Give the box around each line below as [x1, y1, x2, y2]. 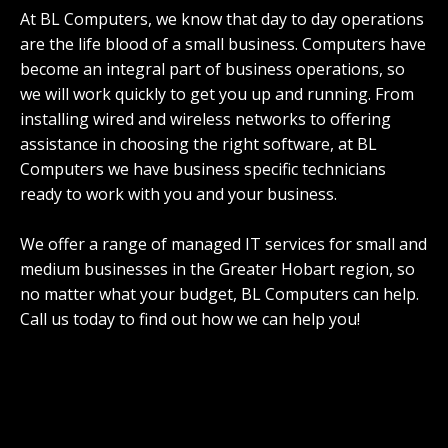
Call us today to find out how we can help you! [20, 308, 360, 330]
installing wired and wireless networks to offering [20, 108, 391, 130]
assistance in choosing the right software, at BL [20, 133, 377, 155]
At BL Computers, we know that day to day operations [20, 8, 424, 30]
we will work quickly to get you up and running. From [20, 83, 414, 105]
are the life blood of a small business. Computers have [20, 33, 426, 55]
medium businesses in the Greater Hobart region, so [20, 258, 415, 280]
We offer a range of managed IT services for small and [20, 233, 427, 255]
